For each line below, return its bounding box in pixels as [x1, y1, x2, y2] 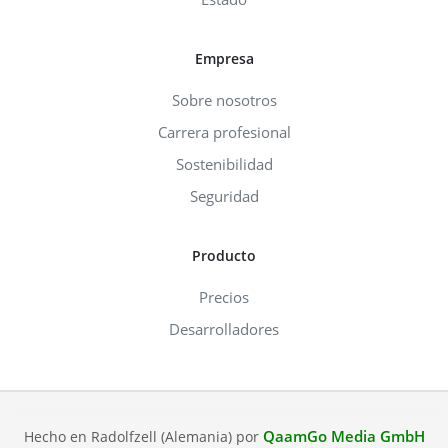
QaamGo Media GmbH [262, 425, 425, 446]
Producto [192, 245, 256, 265]
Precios [199, 286, 249, 307]
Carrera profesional [157, 121, 291, 142]
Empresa [194, 48, 254, 68]
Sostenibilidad [175, 153, 273, 174]
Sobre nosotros [171, 89, 277, 110]
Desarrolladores [169, 318, 279, 339]
